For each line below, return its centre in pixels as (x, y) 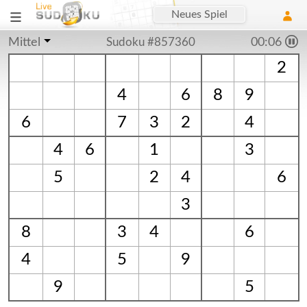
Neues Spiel (200, 14)
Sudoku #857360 (150, 42)
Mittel (24, 42)
